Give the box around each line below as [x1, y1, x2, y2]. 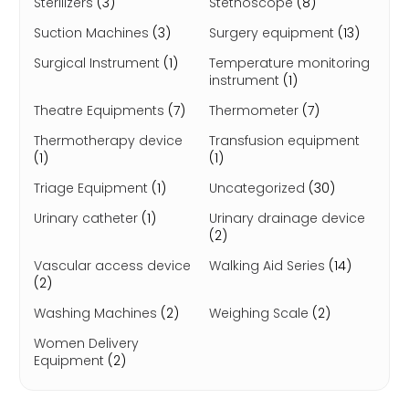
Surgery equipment [209, 24, 338, 42]
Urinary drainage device [209, 209, 365, 227]
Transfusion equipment [209, 131, 360, 150]
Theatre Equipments [33, 101, 168, 120]
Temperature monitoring [209, 54, 370, 72]
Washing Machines [33, 304, 161, 322]
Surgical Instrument [33, 54, 163, 72]
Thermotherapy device [33, 131, 183, 150]
